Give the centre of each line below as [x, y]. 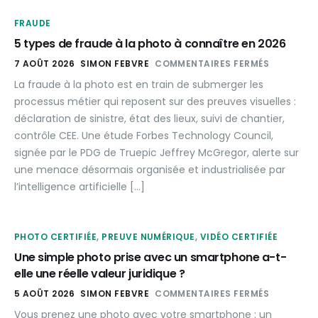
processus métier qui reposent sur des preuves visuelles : [155, 101]
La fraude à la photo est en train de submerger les [139, 84]
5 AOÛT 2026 [45, 293]
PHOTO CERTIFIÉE [56, 236]
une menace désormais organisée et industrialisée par [150, 169]
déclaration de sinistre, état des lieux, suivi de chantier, [149, 118]
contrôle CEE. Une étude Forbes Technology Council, [144, 135]
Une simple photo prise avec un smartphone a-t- [150, 257]
